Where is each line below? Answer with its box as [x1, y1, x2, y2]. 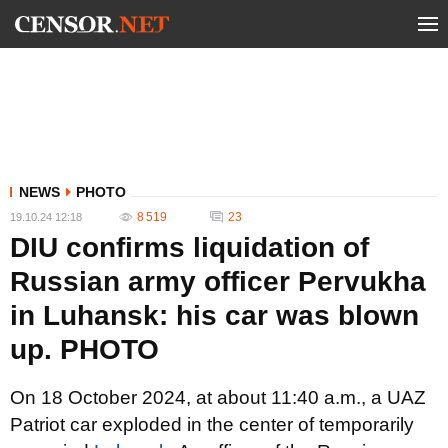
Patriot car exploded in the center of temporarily [10, 414, 414, 435]
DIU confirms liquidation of [10, 232, 369, 263]
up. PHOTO [10, 334, 159, 365]
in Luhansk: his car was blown [10, 300, 419, 331]
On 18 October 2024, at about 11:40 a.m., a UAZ [10, 387, 426, 408]
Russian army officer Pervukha [10, 266, 426, 297]
